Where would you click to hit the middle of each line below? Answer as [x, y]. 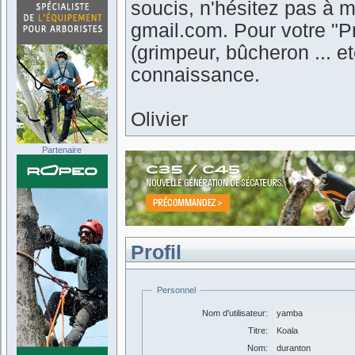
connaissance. [195, 75]
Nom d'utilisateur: [235, 313]
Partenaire [62, 150]
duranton [294, 348]
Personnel [176, 290]
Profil [156, 252]
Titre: [258, 330]
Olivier [159, 119]
